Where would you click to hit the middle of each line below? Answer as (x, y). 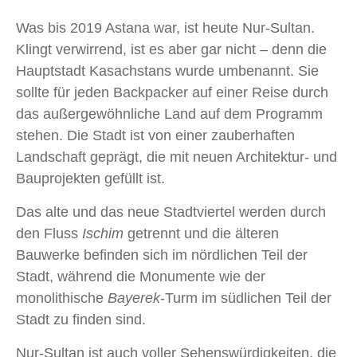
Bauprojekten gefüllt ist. (90, 179)
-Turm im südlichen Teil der (246, 298)
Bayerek (134, 298)
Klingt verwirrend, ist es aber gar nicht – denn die (171, 50)
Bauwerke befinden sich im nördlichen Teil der (162, 255)
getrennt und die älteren (201, 234)
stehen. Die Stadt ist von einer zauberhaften (155, 136)
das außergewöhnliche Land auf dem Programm (169, 114)
